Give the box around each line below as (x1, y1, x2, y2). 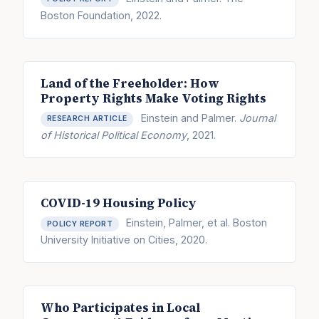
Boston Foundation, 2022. (41, 9, 162, 21)
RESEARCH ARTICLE (46, 114, 127, 124)
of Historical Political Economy (41, 128, 187, 141)
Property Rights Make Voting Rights (41, 90, 266, 107)
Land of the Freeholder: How (41, 75, 219, 92)
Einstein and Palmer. (137, 112, 239, 125)
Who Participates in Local (41, 299, 200, 316)
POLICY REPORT (46, 219, 113, 229)
